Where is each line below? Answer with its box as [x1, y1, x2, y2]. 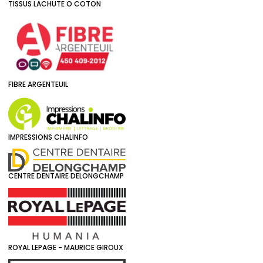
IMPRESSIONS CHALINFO [8, 132, 88, 143]
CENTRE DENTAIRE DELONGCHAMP [8, 171, 124, 181]
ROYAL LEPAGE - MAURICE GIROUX [8, 242, 123, 252]
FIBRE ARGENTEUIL [8, 79, 68, 90]
